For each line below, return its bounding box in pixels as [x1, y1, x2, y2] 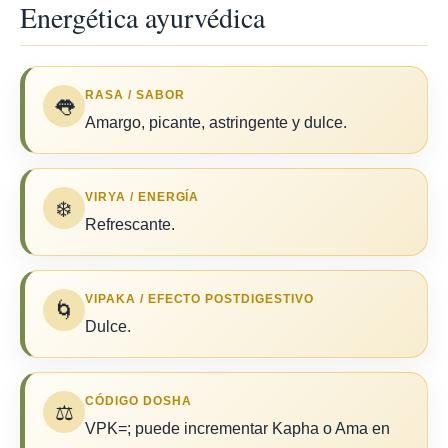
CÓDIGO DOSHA [85, 394, 192, 408]
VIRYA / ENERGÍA [85, 190, 200, 204]
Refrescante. [85, 216, 175, 233]
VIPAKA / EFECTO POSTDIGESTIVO [85, 292, 314, 306]
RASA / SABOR [85, 88, 185, 102]
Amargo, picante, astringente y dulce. [85, 114, 347, 131]
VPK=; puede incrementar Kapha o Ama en [85, 420, 390, 437]
